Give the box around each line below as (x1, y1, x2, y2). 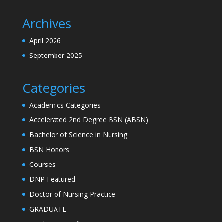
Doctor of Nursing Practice (29, 189, 115, 199)
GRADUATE (29, 204, 66, 214)
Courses (29, 160, 55, 169)
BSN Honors (29, 145, 69, 155)
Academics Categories (29, 100, 101, 110)
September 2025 (29, 51, 82, 60)
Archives (22, 14, 71, 33)
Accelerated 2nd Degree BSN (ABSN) (29, 115, 148, 125)
